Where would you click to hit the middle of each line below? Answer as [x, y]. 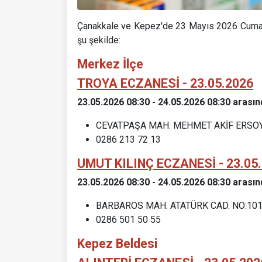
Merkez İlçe [110, 64]
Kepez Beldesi [117, 243]
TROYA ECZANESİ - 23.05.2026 [165, 83]
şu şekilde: [99, 40]
